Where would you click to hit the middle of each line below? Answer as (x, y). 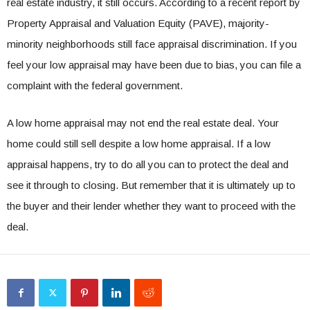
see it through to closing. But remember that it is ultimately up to (151, 185)
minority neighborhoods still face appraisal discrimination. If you (152, 44)
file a (290, 65)
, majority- (246, 24)
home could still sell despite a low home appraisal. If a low (139, 144)
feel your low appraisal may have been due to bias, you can (143, 65)
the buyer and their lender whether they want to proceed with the (151, 206)
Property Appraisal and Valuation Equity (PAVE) (115, 24)
